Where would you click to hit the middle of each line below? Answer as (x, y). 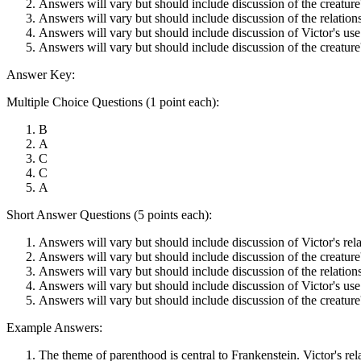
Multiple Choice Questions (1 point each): (113, 102)
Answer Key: (41, 74)
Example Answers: (54, 327)
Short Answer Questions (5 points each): (109, 214)
